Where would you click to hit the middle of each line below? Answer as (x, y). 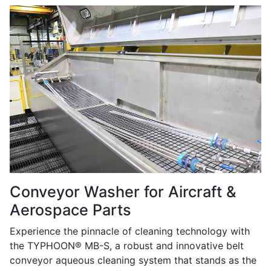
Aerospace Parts (70, 210)
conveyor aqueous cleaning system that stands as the (133, 260)
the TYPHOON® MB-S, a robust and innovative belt (127, 246)
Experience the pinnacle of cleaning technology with (130, 231)
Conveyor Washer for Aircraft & (123, 192)
